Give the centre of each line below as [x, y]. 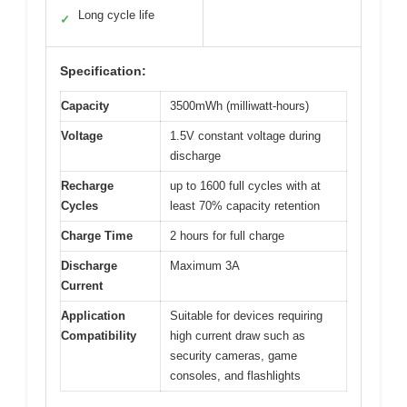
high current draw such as [238, 335]
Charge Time [97, 235]
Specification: [103, 70]
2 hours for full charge [227, 235]
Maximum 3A [205, 265]
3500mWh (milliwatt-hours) [239, 105]
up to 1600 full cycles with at [245, 185]
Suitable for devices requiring [246, 315]
